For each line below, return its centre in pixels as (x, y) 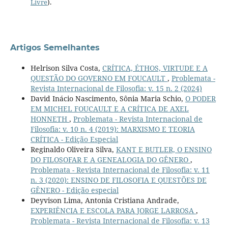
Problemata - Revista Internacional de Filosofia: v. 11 (120, 170)
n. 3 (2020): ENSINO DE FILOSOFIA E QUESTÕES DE (118, 180)
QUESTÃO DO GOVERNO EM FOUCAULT (99, 78)
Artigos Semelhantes (55, 48)
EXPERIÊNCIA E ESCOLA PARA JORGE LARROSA (113, 211)
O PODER (200, 99)
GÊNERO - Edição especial (74, 190)
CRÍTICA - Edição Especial (74, 139)
